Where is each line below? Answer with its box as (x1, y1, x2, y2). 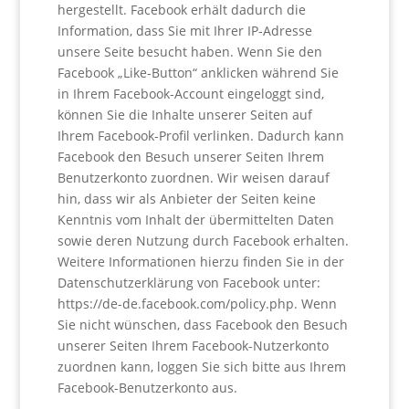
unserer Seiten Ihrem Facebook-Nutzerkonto (57, 337, 329, 354)
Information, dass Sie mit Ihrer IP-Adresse (57, 22, 312, 39)
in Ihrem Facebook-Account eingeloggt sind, (57, 85, 324, 102)
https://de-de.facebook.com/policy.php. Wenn (57, 295, 337, 312)
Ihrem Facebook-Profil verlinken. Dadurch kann (57, 127, 344, 144)
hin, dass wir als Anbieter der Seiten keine (57, 190, 316, 207)
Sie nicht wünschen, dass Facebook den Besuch (57, 316, 348, 333)
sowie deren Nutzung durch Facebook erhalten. (57, 232, 349, 249)
